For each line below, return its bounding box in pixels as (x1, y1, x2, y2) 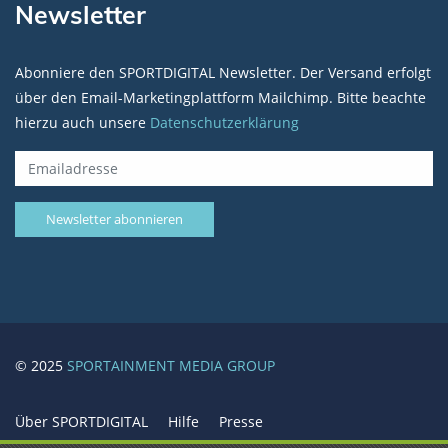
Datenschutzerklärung (150, 113, 299, 132)
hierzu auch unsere (15, 113, 150, 132)
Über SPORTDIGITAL (15, 412, 148, 431)
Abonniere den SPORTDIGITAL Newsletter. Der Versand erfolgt (15, 63, 431, 82)
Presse (219, 412, 263, 431)
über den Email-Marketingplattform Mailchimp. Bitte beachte (15, 88, 426, 107)
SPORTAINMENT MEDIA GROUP (67, 356, 275, 375)
